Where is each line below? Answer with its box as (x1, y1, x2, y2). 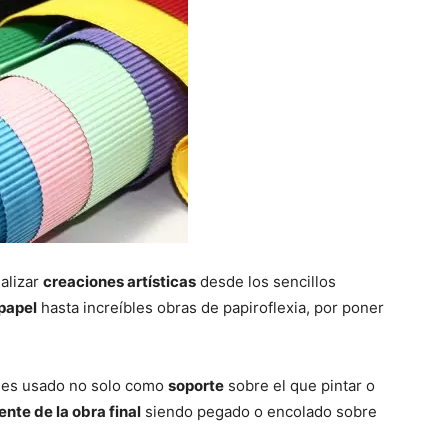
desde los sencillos (196, 272, 336, 292)
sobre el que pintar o (224, 376, 375, 396)
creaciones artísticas (43, 272, 196, 292)
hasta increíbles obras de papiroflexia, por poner (37, 298, 384, 318)
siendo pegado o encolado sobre (141, 402, 377, 422)
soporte (168, 376, 224, 396)
